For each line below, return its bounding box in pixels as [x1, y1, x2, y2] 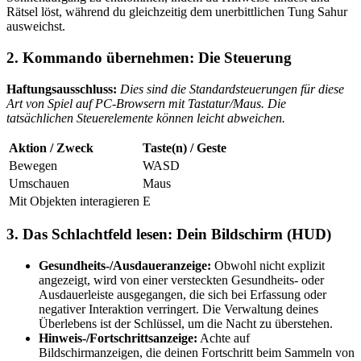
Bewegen [9, 158, 57, 172]
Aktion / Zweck [9, 140, 93, 155]
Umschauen [9, 176, 69, 190]
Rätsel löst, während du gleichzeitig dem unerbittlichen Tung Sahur [6, 5, 347, 19]
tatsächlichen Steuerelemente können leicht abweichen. [6, 110, 285, 125]
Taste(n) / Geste [143, 140, 226, 155]
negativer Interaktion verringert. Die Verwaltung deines [39, 302, 318, 317]
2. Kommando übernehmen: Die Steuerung [6, 48, 292, 66]
